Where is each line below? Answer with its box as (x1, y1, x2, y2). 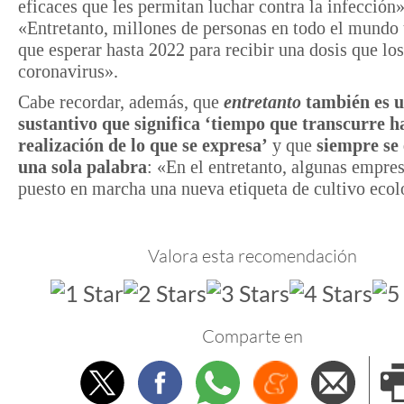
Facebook (160, 360, 257, 388)
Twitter (102, 360, 174, 388)
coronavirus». (18, 60, 118, 81)
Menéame (275, 360, 375, 388)
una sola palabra (18, 156, 147, 177)
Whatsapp (217, 360, 320, 388)
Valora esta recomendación (148, 243, 357, 267)
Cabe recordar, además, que (18, 91, 224, 112)
